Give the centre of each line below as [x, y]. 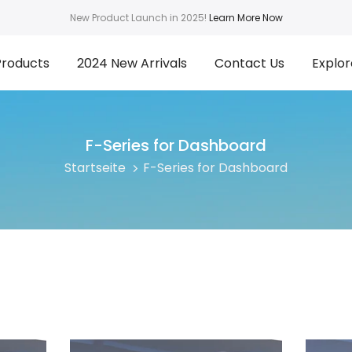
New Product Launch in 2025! [139, 17]
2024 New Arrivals [132, 63]
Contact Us [249, 63]
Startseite [95, 168]
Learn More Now [246, 17]
